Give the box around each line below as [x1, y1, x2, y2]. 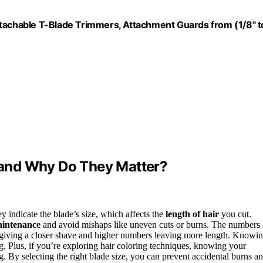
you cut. [219, 209, 251, 220]
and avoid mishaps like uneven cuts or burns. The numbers [41, 220, 260, 230]
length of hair [166, 209, 219, 220]
